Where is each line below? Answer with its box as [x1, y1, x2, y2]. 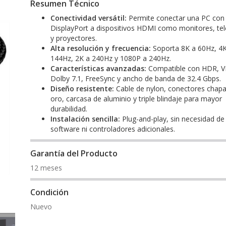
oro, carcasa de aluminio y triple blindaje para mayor [50, 94, 222, 104]
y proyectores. [50, 33, 97, 43]
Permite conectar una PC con [126, 13, 224, 23]
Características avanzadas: [50, 64, 146, 74]
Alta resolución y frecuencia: [50, 43, 151, 53]
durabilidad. [50, 104, 87, 114]
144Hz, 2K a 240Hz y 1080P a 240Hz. [50, 53, 171, 64]
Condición [30, 187, 69, 198]
